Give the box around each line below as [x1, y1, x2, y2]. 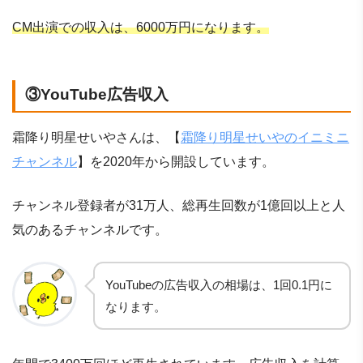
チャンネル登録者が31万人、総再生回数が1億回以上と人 [12, 198, 345, 212]
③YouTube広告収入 [25, 85, 169, 103]
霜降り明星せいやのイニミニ [181, 130, 349, 144]
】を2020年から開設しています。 [77, 154, 275, 169]
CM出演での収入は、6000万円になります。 [12, 19, 269, 34]
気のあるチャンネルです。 [12, 222, 168, 237]
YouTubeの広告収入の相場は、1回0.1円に [105, 277, 332, 292]
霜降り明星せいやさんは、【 [12, 130, 181, 144]
